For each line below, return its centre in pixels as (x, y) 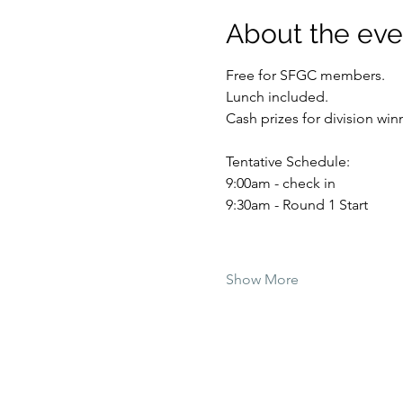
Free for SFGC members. (307, 75)
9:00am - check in (280, 183)
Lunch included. (278, 97)
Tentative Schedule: (287, 161)
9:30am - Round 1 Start (296, 205)
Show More (262, 279)
